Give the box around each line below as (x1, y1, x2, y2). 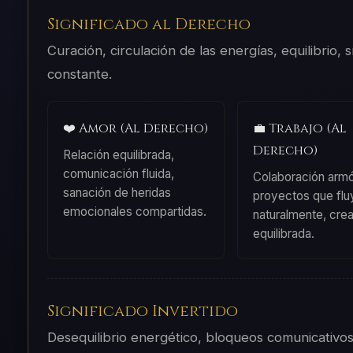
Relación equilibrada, (62, 147, 174, 162)
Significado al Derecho (46, 14, 251, 35)
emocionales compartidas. (62, 203, 206, 219)
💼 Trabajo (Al (252, 119, 347, 137)
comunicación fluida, (62, 165, 174, 181)
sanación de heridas (62, 184, 171, 200)
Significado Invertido (46, 300, 238, 321)
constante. (46, 66, 112, 83)
